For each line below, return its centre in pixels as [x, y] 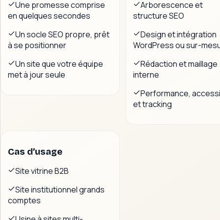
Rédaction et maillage [179, 64]
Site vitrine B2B [42, 171]
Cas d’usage [35, 151]
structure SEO [159, 15]
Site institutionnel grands [60, 190]
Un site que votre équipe [59, 64]
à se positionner [37, 45]
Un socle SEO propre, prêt [62, 34]
